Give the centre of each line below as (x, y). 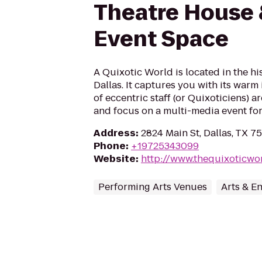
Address (115, 133)
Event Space (161, 39)
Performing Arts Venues (153, 187)
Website (115, 159)
